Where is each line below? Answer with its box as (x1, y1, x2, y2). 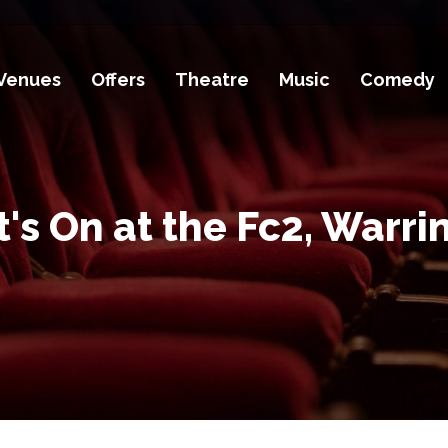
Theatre (175, 69, 250, 91)
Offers (91, 69, 146, 91)
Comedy (360, 69, 436, 91)
